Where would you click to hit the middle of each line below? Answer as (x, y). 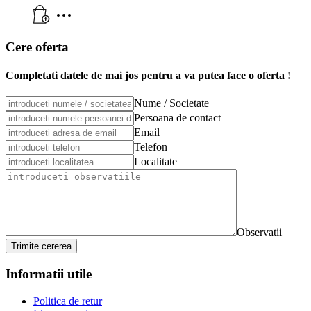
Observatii (259, 233)
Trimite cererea (41, 246)
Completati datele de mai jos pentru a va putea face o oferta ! (148, 76)
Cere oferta (37, 47)
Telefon (151, 147)
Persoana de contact (177, 118)
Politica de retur (68, 301)
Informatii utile (49, 274)
